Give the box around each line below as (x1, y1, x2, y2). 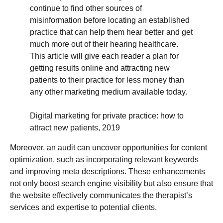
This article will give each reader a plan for (30, 52, 179, 61)
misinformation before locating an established (30, 16, 190, 25)
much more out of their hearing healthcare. (30, 40, 178, 49)
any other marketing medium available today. (30, 88, 187, 97)
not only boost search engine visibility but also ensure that (10, 179, 213, 188)
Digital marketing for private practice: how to (30, 111, 184, 120)
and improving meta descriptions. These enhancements (10, 167, 205, 176)
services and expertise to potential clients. (10, 203, 157, 212)
